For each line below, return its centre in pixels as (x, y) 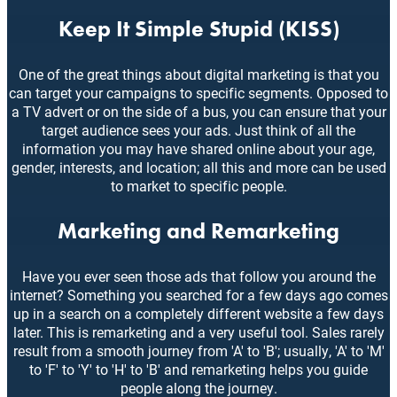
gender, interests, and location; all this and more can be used (198, 167)
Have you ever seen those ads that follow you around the (198, 276)
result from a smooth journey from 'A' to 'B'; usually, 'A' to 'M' (198, 351)
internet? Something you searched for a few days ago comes (198, 295)
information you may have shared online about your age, (198, 149)
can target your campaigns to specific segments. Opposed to (198, 93)
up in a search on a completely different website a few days (198, 314)
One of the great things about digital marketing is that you (198, 74)
